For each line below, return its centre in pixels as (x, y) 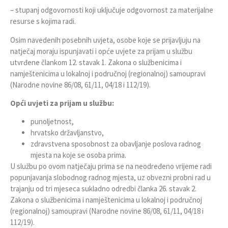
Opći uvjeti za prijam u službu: (62, 103)
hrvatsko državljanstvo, (67, 133)
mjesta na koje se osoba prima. (78, 155)
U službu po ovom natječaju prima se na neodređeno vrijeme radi (111, 166)
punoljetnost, (52, 122)
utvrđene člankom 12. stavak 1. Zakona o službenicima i (96, 62)
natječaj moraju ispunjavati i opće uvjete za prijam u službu (101, 51)
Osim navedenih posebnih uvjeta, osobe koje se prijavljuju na (105, 40)
